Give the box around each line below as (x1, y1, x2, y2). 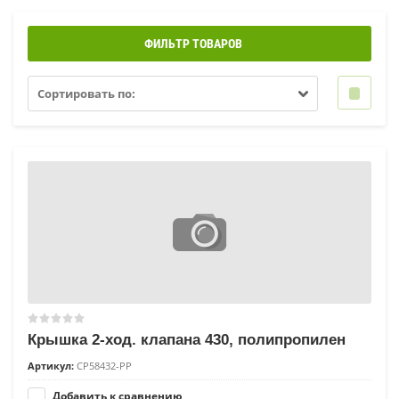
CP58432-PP (74, 359, 132, 373)
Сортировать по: (37, 85, 135, 102)
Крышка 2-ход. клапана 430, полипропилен (28, 331, 346, 349)
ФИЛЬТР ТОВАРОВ (144, 37, 242, 52)
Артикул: (28, 359, 74, 373)
